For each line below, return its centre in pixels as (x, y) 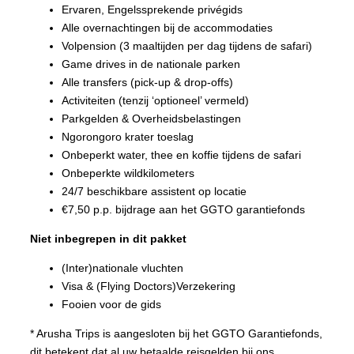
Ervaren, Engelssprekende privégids (152, 9)
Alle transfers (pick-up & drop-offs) (147, 82)
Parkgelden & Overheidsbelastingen (151, 118)
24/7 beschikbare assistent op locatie (154, 191)
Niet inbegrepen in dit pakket (108, 238)
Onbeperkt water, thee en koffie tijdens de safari (181, 154)
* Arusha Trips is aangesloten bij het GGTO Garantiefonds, (176, 333)
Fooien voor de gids (111, 304)
